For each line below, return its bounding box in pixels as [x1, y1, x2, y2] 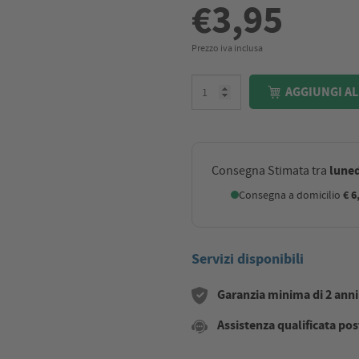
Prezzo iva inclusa [192, 41, 263, 54]
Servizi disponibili [192, 249, 304, 269]
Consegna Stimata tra [212, 162, 329, 179]
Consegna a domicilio [239, 187, 343, 202]
